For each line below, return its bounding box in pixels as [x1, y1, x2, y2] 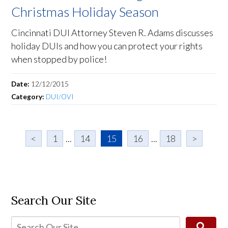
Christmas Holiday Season [11, 4, 159, 20]
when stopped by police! [11, 53, 107, 65]
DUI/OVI [46, 93, 74, 101]
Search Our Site [11, 193, 97, 208]
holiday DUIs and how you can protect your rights [11, 40, 203, 52]
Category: [11, 93, 46, 101]
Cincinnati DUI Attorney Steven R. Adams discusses [11, 27, 214, 39]
